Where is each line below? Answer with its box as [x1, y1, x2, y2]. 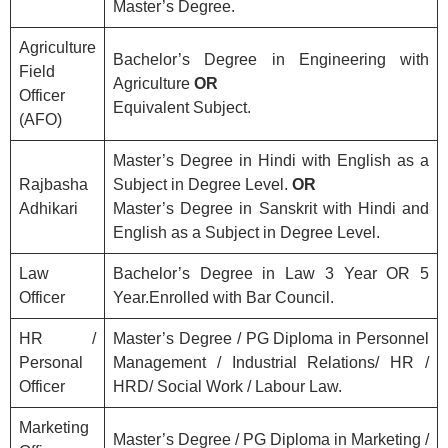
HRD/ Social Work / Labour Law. [113, 377, 342, 395]
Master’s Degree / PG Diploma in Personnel [113, 329, 429, 347]
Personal [19, 353, 83, 371]
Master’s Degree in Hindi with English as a [113, 151, 429, 169]
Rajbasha [19, 175, 88, 193]
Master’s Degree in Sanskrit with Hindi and [113, 199, 429, 217]
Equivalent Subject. [113, 98, 251, 116]
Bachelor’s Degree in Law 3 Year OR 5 [113, 264, 429, 282]
